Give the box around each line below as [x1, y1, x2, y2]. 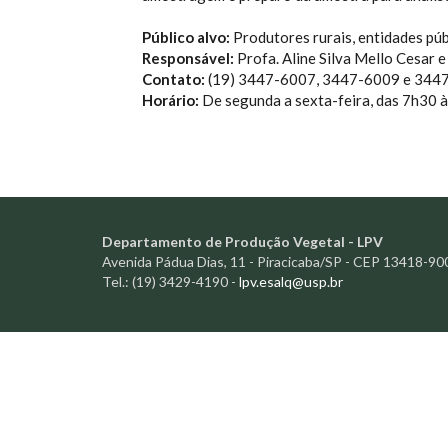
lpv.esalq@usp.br [239, 273, 343, 290]
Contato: [142, 70, 205, 88]
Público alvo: [142, 28, 233, 46]
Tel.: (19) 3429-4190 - [102, 273, 239, 290]
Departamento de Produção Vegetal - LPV [102, 233, 383, 250]
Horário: [142, 91, 199, 109]
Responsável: [142, 49, 237, 67]
